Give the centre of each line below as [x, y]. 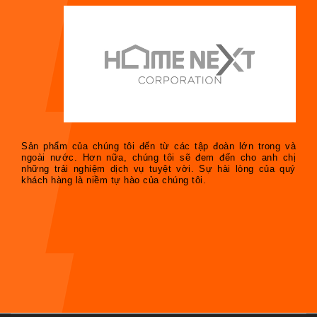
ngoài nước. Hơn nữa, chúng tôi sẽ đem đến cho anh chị [158, 157]
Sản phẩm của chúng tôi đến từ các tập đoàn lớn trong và [158, 146]
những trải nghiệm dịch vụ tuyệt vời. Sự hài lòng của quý [158, 168]
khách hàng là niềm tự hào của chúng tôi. [114, 180]
